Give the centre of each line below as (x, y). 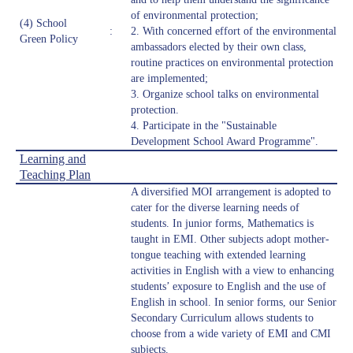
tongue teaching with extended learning (218, 255)
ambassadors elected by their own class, (219, 47)
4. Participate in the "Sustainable (204, 126)
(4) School (43, 24)
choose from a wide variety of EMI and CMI (231, 334)
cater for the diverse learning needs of (215, 208)
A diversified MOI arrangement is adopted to (231, 192)
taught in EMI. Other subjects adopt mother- (230, 240)
